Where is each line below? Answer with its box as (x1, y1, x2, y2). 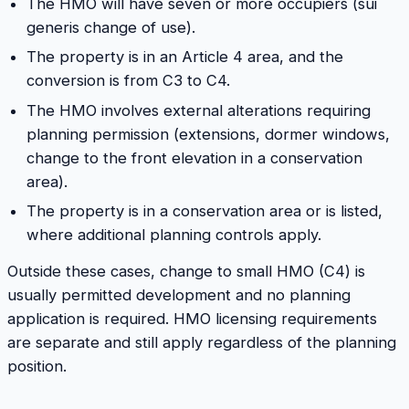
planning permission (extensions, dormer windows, (26, 124, 390, 143)
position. (7, 356, 67, 375)
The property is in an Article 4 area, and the (26, 47, 343, 67)
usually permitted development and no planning (7, 285, 351, 304)
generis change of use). (26, 17, 195, 37)
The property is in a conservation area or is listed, (26, 201, 383, 220)
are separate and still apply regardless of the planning (7, 332, 396, 351)
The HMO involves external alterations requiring (26, 100, 371, 120)
